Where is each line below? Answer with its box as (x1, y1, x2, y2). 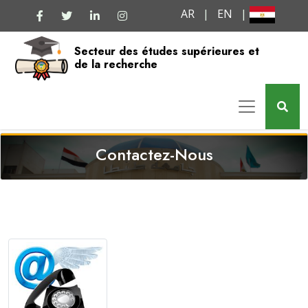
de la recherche (74, 56, 157, 72)
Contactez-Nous (95, 142, 213, 167)
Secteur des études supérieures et (74, 43, 259, 59)
